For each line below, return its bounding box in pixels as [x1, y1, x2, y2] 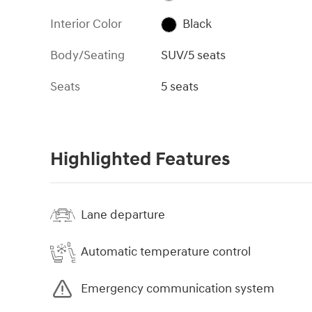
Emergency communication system [81, 281, 274, 297]
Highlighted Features [50, 147, 230, 171]
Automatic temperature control [81, 244, 251, 260]
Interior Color [50, 15, 122, 32]
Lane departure [81, 207, 165, 224]
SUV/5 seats [161, 47, 226, 63]
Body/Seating [50, 47, 125, 63]
